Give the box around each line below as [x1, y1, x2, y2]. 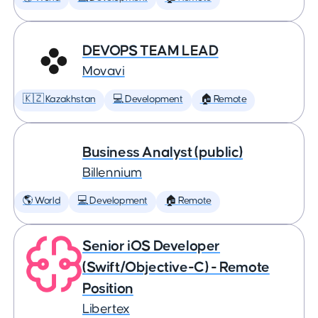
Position [82, 281, 133, 296]
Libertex [82, 302, 130, 316]
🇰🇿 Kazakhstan [23, 94, 96, 104]
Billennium [82, 166, 142, 180]
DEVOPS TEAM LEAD [82, 43, 219, 58]
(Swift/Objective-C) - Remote [82, 260, 270, 275]
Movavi [82, 65, 125, 78]
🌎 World [23, 196, 61, 206]
